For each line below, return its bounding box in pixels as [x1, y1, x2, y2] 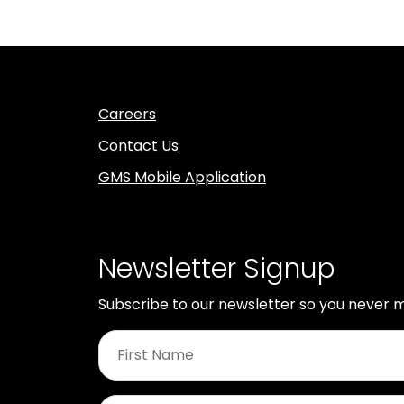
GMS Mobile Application [98, 166, 266, 188]
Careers [98, 103, 156, 124]
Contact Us [98, 134, 179, 156]
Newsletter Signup [98, 249, 335, 288]
